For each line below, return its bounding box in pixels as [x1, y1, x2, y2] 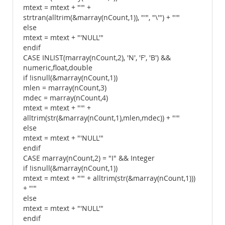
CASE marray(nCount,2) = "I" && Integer [23, 154, 155, 163]
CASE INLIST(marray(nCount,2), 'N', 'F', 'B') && [23, 53, 171, 62]
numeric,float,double [23, 63, 92, 72]
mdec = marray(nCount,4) [23, 93, 108, 102]
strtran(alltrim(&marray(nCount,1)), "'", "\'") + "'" [23, 13, 180, 22]
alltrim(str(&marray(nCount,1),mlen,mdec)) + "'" [23, 114, 180, 123]
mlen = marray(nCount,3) [23, 83, 106, 92]
